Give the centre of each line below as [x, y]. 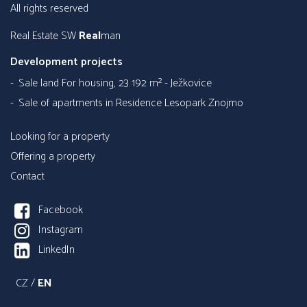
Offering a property [53, 156]
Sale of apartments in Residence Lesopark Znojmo [131, 103]
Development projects [66, 62]
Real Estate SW [48, 36]
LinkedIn [57, 249]
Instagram [61, 230]
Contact [27, 176]
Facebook [61, 210]
